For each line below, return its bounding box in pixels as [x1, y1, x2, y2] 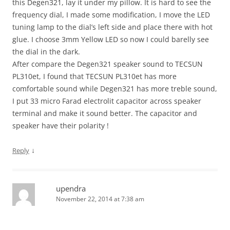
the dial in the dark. [12, 47, 80, 57]
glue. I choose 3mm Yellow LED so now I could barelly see [12, 34, 209, 45]
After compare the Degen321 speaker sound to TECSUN [12, 59, 203, 69]
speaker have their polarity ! [12, 121, 109, 131]
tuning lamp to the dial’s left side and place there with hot [12, 22, 213, 32]
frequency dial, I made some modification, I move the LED [12, 10, 210, 20]
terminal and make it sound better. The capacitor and [12, 108, 197, 119]
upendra [56, 183, 86, 194]
